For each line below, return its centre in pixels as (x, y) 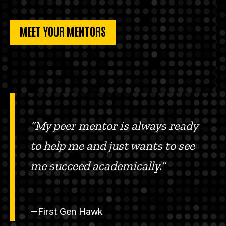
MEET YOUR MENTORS (63, 31)
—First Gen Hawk (66, 212)
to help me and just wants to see (112, 146)
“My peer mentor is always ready (114, 126)
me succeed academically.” (99, 166)
